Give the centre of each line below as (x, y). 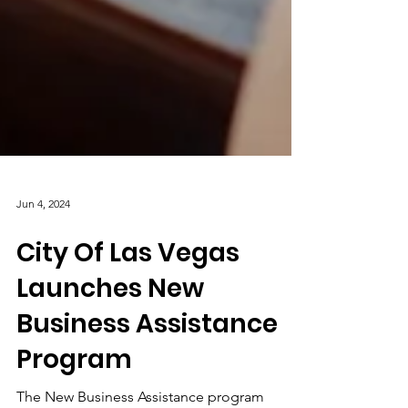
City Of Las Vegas (128, 298)
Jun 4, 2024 (43, 249)
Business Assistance (147, 369)
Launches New (110, 334)
